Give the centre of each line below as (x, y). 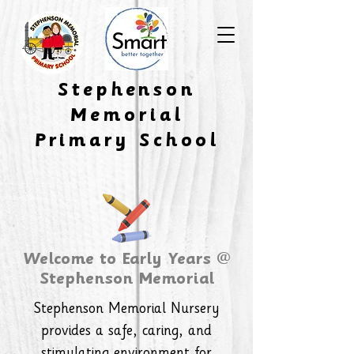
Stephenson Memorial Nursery (126, 310)
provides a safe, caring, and (126, 332)
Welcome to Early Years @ (126, 260)
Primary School (126, 141)
